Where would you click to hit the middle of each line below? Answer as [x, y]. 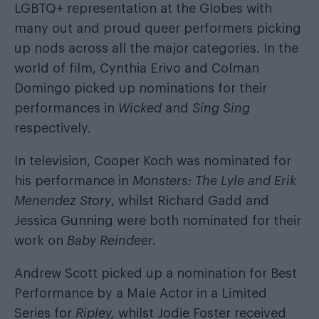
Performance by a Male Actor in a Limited [141, 293]
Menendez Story [63, 200]
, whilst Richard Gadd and [190, 200]
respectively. [53, 128]
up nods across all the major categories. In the [156, 48]
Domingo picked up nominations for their [141, 88]
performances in [66, 108]
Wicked [142, 108]
